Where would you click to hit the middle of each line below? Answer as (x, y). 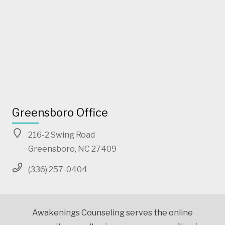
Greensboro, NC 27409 (72, 149)
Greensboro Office (60, 112)
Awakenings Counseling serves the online (113, 212)
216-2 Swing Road (62, 135)
